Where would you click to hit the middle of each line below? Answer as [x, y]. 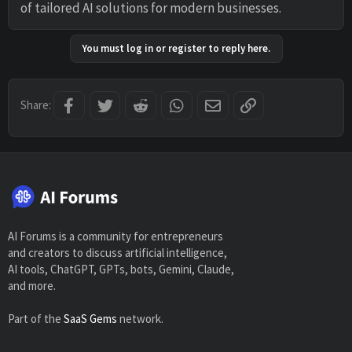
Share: [36, 105]
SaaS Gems [90, 319]
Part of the [36, 319]
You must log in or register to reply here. [176, 49]
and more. [32, 286]
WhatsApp [211, 104]
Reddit [167, 104]
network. [140, 319]
